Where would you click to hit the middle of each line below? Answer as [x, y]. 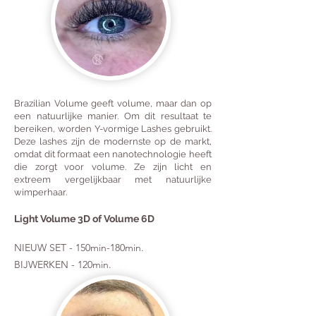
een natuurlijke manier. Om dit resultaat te [113, 116]
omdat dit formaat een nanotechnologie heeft [113, 154]
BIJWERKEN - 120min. [64, 265]
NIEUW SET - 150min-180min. [80, 248]
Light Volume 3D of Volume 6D [84, 219]
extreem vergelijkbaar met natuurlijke [113, 180]
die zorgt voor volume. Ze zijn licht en [113, 167]
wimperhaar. [41, 192]
